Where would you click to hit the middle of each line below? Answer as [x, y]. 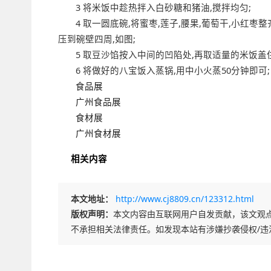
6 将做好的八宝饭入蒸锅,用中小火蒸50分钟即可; [172, 70]
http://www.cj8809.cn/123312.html [184, 199]
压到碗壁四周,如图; [96, 39]
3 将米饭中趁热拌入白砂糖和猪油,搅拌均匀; [163, 7]
